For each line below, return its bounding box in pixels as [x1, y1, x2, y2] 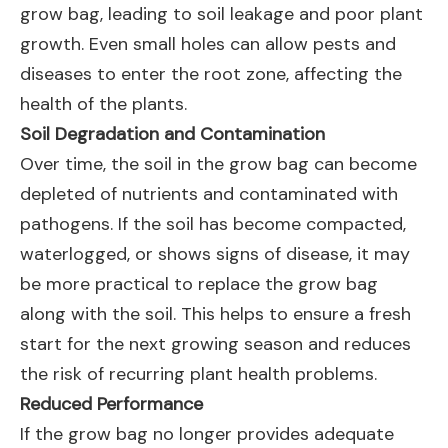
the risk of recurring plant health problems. [20, 362, 377, 386]
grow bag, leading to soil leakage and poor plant [20, 2, 423, 26]
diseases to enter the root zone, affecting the [20, 62, 402, 86]
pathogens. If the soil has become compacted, [20, 212, 406, 236]
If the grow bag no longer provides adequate [20, 422, 394, 446]
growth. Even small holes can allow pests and [20, 32, 396, 56]
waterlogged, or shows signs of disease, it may [20, 242, 410, 266]
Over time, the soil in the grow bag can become [20, 152, 417, 176]
